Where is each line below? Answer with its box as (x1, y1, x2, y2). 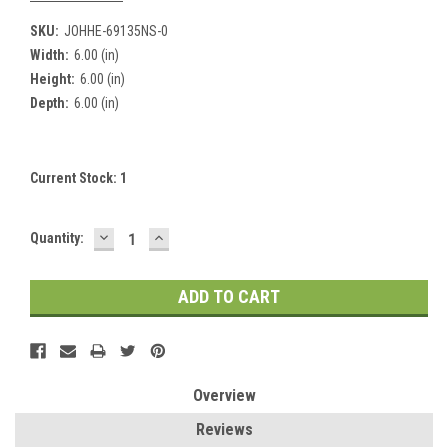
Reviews (195, 419, 253, 439)
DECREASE (96, 225, 182, 247)
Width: (30, 46, 69, 63)
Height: (30, 70, 75, 87)
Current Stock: (30, 169, 120, 186)
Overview (192, 385, 256, 405)
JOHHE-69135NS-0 (63, 22, 168, 39)
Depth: (30, 94, 69, 111)
